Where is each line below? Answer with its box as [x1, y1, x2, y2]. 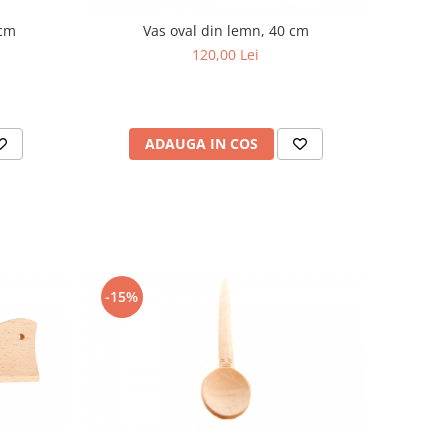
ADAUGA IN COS [144, 134, 258, 154]
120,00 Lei [192, 45, 260, 65]
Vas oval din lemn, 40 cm [142, 21, 309, 41]
